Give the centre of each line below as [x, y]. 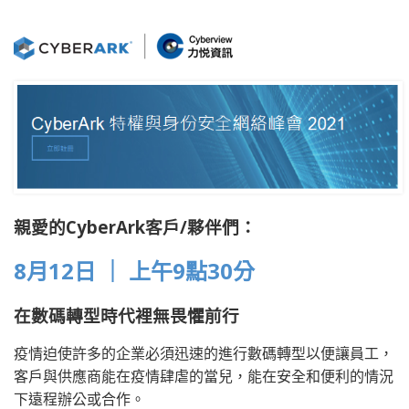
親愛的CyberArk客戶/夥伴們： [135, 226]
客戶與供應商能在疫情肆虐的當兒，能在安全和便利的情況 [204, 376]
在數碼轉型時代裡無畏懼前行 [126, 315]
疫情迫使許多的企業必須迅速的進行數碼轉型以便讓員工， [204, 353]
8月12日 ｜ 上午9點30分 [134, 270]
